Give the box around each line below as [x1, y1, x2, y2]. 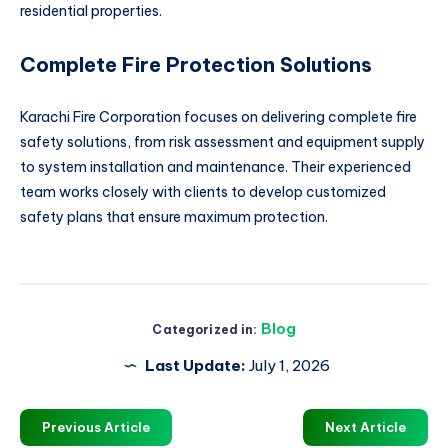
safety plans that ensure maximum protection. [20, 208, 328, 226]
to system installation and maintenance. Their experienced [20, 158, 411, 176]
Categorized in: [152, 321, 258, 337]
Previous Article [42, 418, 150, 435]
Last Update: [144, 355, 246, 375]
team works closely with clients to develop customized [20, 183, 386, 201]
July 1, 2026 [245, 355, 330, 375]
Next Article [325, 418, 406, 435]
